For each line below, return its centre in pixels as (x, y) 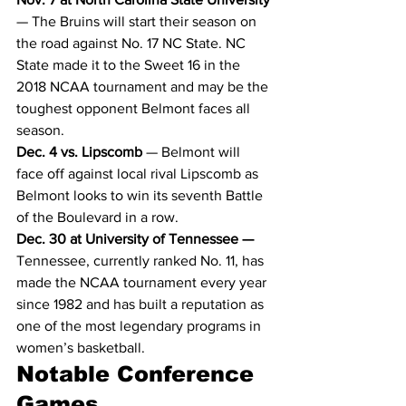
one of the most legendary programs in (140, 326)
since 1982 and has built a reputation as (142, 304)
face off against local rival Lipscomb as (139, 174)
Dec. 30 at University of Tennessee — (135, 239)
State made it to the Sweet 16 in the (130, 65)
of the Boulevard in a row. (97, 217)
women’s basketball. (81, 348)
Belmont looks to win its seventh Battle (141, 195)
